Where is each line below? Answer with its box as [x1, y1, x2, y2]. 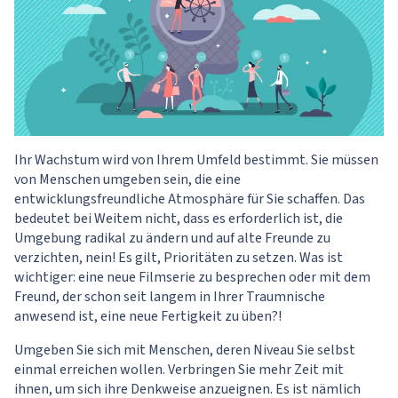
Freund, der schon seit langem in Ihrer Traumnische [14, 286, 325, 306]
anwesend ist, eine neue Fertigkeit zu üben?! [14, 306, 282, 326]
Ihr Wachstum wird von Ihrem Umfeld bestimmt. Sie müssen [14, 149, 378, 170]
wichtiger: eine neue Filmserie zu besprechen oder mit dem [14, 267, 370, 287]
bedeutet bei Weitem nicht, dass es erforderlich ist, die [14, 208, 343, 228]
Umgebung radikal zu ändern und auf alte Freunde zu [14, 227, 330, 248]
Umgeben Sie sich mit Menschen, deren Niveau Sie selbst [14, 339, 355, 360]
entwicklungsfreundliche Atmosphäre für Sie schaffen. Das [14, 188, 365, 209]
